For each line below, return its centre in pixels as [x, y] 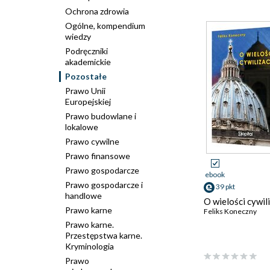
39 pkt [225, 187]
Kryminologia [89, 246]
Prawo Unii [85, 91]
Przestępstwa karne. [104, 235]
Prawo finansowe [98, 156]
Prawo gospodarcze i [104, 185]
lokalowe [82, 127]
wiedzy [78, 36]
